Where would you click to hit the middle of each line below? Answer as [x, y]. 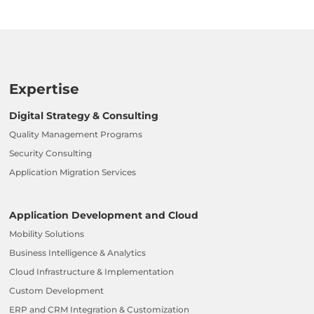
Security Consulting [51, 153]
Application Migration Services [73, 172]
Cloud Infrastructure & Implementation [92, 271]
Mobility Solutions [47, 233]
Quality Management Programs [76, 134]
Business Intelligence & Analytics [78, 252]
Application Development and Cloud [104, 215]
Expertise [45, 89]
